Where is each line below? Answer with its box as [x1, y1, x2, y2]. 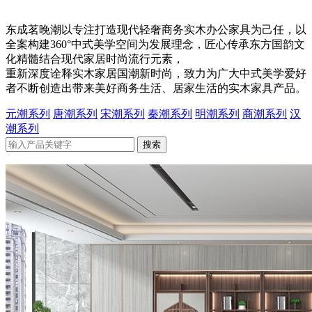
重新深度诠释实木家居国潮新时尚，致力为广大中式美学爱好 [6, 68, 306, 79]
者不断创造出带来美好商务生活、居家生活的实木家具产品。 [6, 82, 306, 94]
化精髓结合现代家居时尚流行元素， [6, 53, 184, 65]
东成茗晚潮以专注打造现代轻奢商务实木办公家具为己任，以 [6, 24, 306, 36]
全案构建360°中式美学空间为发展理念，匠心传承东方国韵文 [6, 38, 305, 50]
